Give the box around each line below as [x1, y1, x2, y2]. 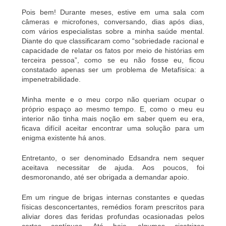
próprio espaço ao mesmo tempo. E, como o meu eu [22, 104, 204, 113]
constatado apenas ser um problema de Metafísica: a [22, 65, 204, 74]
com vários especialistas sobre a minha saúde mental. [22, 27, 204, 35]
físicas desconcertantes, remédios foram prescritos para [22, 202, 204, 211]
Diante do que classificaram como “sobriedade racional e [22, 36, 204, 45]
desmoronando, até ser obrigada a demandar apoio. [22, 173, 190, 181]
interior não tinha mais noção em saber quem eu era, [22, 114, 204, 123]
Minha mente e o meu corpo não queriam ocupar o [22, 95, 204, 103]
